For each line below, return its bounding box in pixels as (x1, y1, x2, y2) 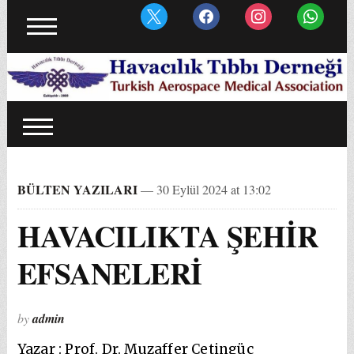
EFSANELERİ (17, 250, 202, 295)
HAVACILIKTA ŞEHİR (17, 213, 318, 258)
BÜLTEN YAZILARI (17, 179, 137, 198)
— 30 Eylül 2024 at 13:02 (137, 180, 271, 198)
